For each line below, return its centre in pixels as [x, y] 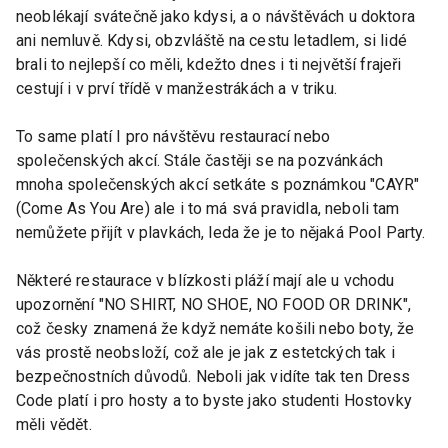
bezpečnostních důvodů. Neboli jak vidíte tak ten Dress [213, 376]
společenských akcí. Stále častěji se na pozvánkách [200, 160]
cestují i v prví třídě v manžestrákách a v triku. [176, 88]
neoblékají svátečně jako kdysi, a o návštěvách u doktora [215, 16]
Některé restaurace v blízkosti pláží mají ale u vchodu [205, 280]
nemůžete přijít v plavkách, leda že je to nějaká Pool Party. [221, 232]
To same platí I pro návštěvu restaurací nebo [173, 136]
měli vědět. [54, 424]
